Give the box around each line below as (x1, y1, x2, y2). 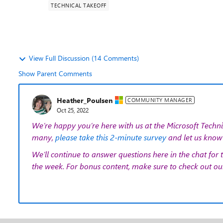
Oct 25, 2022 (57, 106, 89, 114)
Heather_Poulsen (57, 95, 112, 105)
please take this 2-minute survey (55, 132, 166, 142)
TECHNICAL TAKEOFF (51, 1, 107, 9)
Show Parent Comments (18, 69, 92, 78)
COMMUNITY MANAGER (127, 96, 193, 104)
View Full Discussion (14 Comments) (29, 53, 139, 63)
